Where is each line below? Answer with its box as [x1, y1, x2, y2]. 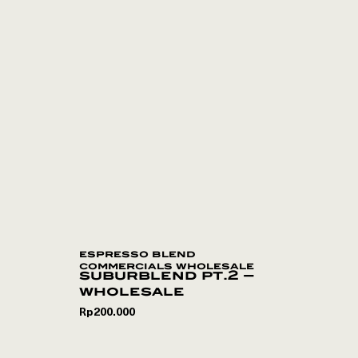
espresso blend [79, 248, 196, 260]
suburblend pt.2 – [79, 268, 255, 283]
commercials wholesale [79, 260, 254, 272]
